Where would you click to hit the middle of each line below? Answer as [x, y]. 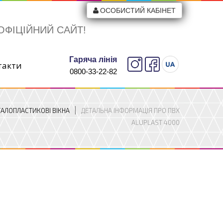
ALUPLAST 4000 [156, 122]
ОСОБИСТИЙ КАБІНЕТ [138, 10]
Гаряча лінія [93, 59]
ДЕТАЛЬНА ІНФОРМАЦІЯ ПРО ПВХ [130, 111]
